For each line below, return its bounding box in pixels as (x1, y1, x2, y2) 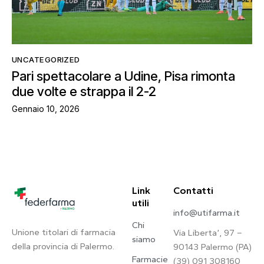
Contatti (173, 184, 214, 196)
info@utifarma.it (173, 207, 240, 218)
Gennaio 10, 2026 (12, 103, 80, 114)
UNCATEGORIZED (12, 54, 80, 64)
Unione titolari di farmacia (12, 226, 115, 237)
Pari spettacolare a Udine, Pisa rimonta (12, 68, 235, 84)
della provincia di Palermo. (12, 240, 114, 252)
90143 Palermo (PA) (173, 241, 252, 252)
